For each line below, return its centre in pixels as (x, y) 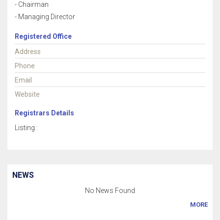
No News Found (110, 191)
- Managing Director (45, 17)
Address (28, 52)
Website (27, 94)
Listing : (26, 128)
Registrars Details (44, 113)
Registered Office (43, 36)
